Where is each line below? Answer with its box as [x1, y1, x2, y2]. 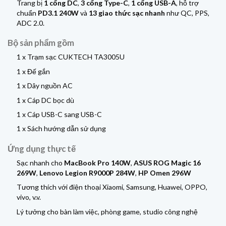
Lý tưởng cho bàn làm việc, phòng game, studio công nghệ [17, 207, 198, 216]
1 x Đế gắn [17, 67, 50, 76]
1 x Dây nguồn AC [17, 81, 73, 90]
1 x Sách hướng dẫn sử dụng [17, 124, 106, 133]
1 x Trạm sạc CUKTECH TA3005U [17, 52, 125, 62]
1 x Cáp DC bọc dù [17, 95, 75, 104]
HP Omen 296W [138, 168, 192, 177]
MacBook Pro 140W [64, 158, 131, 167]
